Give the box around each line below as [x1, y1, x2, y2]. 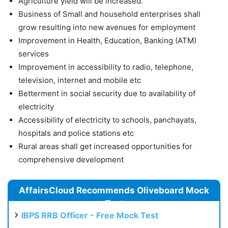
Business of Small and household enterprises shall [18, 9, 201, 19]
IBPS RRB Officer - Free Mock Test [21, 210, 158, 221]
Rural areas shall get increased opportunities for [18, 141, 192, 152]
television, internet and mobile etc [18, 75, 141, 85]
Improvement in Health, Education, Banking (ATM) [18, 36, 196, 46]
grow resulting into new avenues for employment [18, 22, 195, 33]
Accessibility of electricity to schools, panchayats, [18, 115, 196, 125]
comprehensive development [18, 155, 124, 165]
